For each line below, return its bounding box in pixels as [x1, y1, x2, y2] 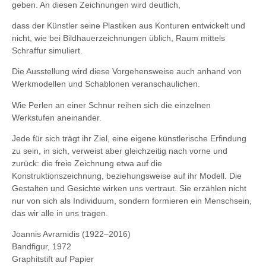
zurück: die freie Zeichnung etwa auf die [12, 159, 162, 169]
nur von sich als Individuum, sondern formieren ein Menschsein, [12, 196, 252, 206]
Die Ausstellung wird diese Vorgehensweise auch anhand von [12, 66, 242, 77]
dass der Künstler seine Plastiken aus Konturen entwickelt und [12, 20, 245, 30]
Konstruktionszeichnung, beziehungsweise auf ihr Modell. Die [12, 171, 242, 181]
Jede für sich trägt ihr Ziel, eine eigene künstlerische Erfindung [12, 134, 246, 144]
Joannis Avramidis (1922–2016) [12, 229, 131, 239]
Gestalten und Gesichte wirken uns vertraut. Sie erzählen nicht [12, 183, 246, 194]
